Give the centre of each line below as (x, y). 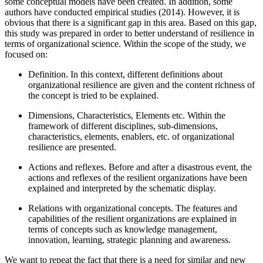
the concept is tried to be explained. (93, 96)
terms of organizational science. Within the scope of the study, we (125, 44)
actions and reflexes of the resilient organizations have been (138, 178)
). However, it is (210, 12)
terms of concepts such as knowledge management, (123, 230)
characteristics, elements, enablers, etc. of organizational (131, 137)
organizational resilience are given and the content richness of (141, 85)
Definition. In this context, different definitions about (125, 75)
